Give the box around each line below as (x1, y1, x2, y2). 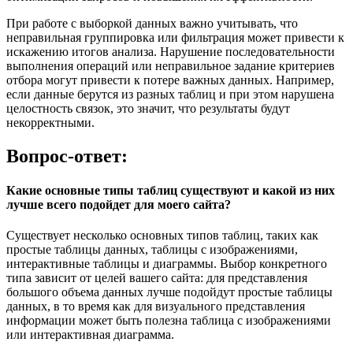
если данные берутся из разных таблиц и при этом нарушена (6, 87, 334, 101)
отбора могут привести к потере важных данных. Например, (6, 72, 334, 87)
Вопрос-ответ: (6, 145, 128, 166)
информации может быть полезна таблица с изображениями (6, 314, 331, 328)
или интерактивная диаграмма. (6, 328, 174, 342)
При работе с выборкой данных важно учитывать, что (6, 16, 298, 30)
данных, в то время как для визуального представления (6, 299, 305, 314)
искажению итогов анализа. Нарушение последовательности (6, 44, 335, 58)
